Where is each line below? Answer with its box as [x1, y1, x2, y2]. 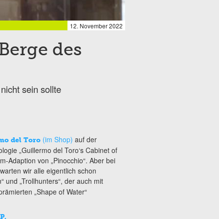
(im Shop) [40, 134, 73, 144]
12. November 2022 [70, 22, 123, 30]
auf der [72, 134, 97, 144]
